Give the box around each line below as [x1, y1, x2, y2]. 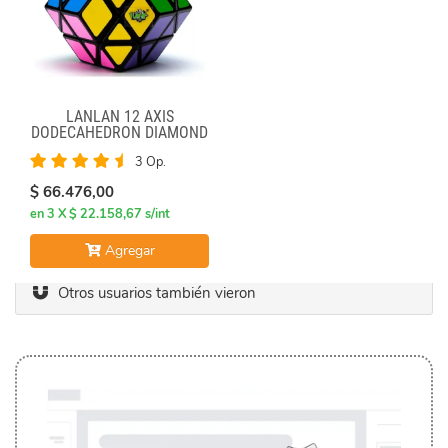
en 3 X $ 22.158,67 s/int [30, 205, 170, 223]
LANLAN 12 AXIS [65, 107, 174, 126]
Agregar [100, 241, 155, 260]
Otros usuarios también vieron [49, 283, 256, 303]
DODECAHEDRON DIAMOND [31, 123, 208, 142]
